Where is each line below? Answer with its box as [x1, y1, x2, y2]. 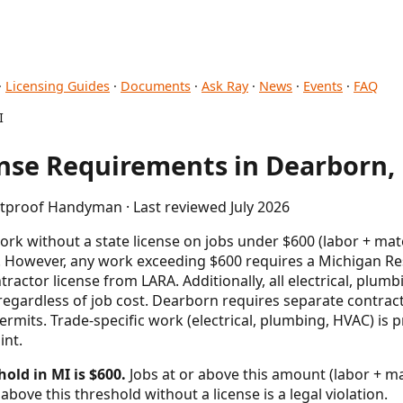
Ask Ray [201, 77, 248, 94]
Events [303, 77, 343, 94]
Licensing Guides [5, 77, 110, 94]
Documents [121, 77, 191, 94]
